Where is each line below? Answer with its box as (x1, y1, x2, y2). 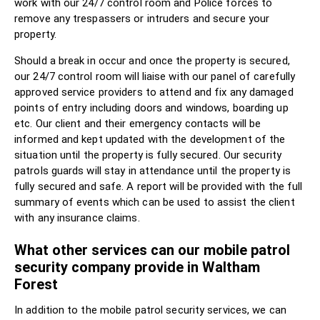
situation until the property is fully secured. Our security (14, 148, 281, 161)
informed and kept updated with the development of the (14, 132, 286, 146)
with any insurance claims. (14, 211, 140, 224)
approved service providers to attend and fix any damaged (14, 85, 294, 99)
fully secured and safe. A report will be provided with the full (14, 179, 303, 193)
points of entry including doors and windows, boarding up (14, 101, 289, 114)
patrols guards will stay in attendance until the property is (14, 164, 291, 177)
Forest (14, 275, 58, 293)
